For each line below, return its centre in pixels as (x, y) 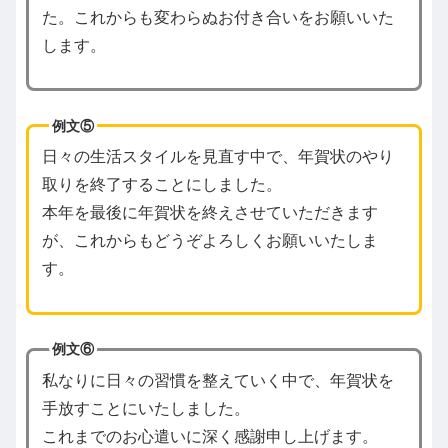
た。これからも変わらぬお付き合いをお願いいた (217, 17)
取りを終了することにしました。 (161, 185)
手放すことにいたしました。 (145, 409)
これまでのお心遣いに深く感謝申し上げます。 (209, 437)
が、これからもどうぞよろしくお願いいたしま (209, 241)
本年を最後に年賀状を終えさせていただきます (209, 213)
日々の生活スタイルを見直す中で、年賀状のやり (217, 157)
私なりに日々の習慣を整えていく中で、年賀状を (217, 381)
